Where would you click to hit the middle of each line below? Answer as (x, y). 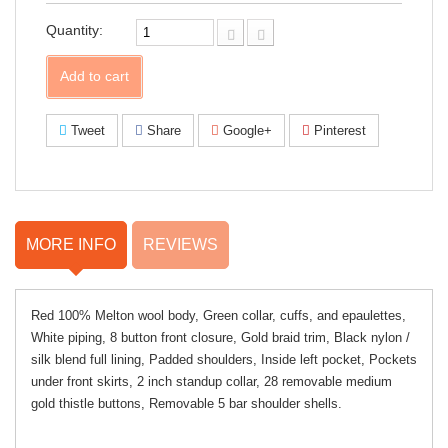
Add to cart (94, 76)
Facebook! (294, 16)
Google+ (245, 130)
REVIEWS (180, 244)
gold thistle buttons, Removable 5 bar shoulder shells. (186, 403)
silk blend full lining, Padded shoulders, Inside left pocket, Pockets (224, 359)
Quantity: (74, 30)
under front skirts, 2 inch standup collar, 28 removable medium (211, 381)
